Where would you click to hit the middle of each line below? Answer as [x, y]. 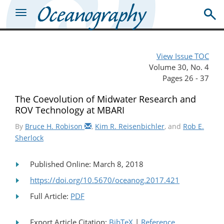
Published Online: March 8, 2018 [87, 164]
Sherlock [29, 137]
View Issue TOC [183, 56]
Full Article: [50, 196]
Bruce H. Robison [55, 126]
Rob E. [193, 126]
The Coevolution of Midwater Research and [105, 99]
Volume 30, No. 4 [179, 67]
